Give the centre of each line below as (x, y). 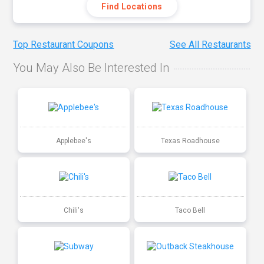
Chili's (74, 210)
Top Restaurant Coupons (64, 45)
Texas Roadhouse (190, 141)
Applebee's (74, 141)
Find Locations (132, 6)
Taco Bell (190, 210)
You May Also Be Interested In (91, 68)
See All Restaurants (210, 45)
